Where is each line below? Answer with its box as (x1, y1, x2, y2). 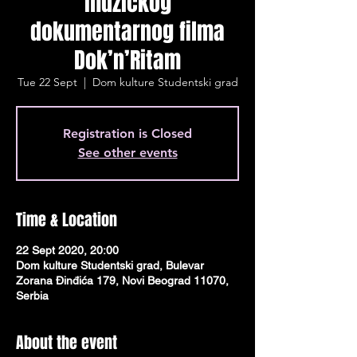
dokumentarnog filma (30, 15, 225, 48)
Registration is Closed (63, 126, 192, 141)
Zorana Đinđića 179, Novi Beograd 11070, (16, 274, 229, 287)
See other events (77, 145, 178, 160)
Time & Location (16, 208, 117, 232)
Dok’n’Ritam (74, 44, 181, 76)
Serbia (16, 289, 49, 302)
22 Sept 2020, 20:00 (16, 244, 119, 257)
